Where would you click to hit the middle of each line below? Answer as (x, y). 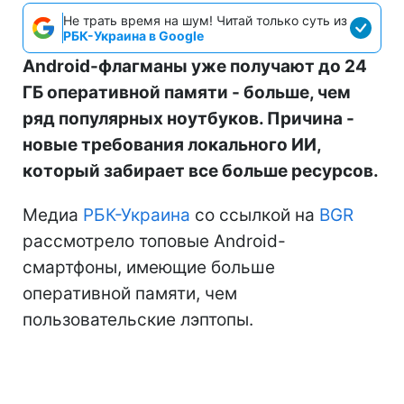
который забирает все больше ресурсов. (201, 170)
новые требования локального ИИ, (172, 144)
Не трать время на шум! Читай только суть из (205, 20)
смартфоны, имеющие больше (149, 267)
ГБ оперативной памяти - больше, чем (187, 92)
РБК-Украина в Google (133, 35)
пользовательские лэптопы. (138, 319)
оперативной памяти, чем (130, 293)
